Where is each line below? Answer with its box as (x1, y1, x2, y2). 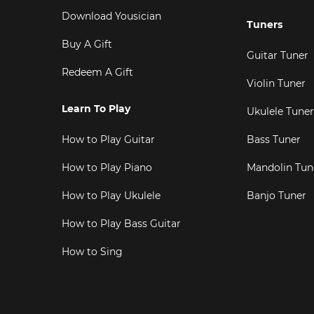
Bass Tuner (246, 133, 301, 146)
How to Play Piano (62, 161, 152, 174)
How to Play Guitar (62, 133, 155, 146)
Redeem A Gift (62, 66, 133, 78)
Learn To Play (62, 102, 130, 115)
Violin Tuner (246, 77, 306, 90)
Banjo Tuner (246, 189, 306, 202)
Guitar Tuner (246, 49, 308, 62)
